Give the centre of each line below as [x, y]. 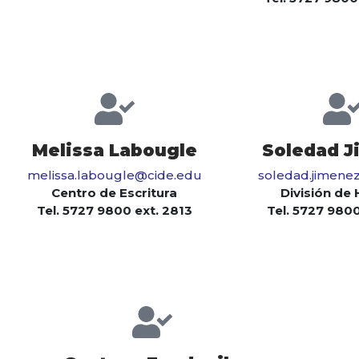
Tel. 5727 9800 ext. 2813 [114, 211]
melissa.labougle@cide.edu [114, 175]
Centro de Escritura [114, 193]
